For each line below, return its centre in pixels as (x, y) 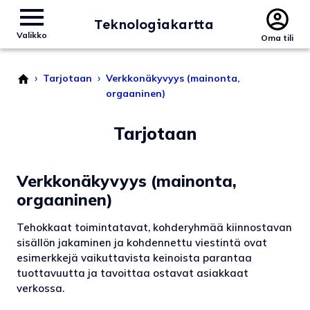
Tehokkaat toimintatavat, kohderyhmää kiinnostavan (154, 227)
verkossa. (40, 288)
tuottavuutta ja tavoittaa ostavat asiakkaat (133, 273)
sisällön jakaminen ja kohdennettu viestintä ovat (142, 243)
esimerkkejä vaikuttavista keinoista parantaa (134, 258)
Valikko (32, 35)
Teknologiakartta (154, 24)
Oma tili (277, 38)
